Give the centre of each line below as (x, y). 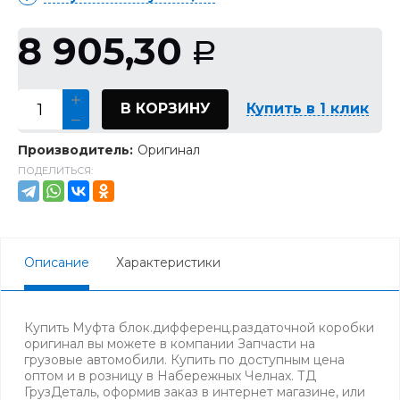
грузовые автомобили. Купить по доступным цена (184, 360)
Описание (57, 262)
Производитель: (75, 150)
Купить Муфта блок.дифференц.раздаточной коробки (199, 328)
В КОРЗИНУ (165, 108)
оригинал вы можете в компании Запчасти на (170, 344)
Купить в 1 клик (308, 108)
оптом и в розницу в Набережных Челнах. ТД (170, 376)
